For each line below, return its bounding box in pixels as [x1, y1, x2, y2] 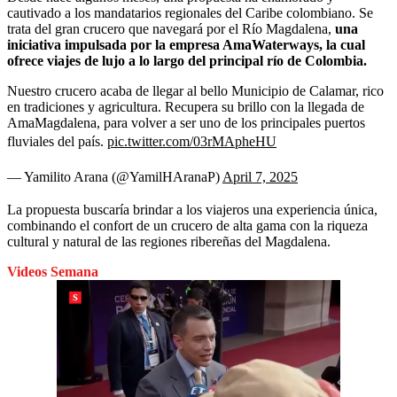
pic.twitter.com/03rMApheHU [107, 133, 276, 149]
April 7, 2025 [222, 168, 298, 184]
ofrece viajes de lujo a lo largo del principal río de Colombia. [7, 52, 367, 68]
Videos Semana [7, 263, 98, 279]
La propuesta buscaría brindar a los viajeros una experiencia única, [7, 201, 378, 217]
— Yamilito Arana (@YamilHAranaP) [7, 168, 222, 184]
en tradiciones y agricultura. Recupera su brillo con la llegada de [7, 98, 364, 114]
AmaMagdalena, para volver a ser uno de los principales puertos [7, 114, 365, 130]
